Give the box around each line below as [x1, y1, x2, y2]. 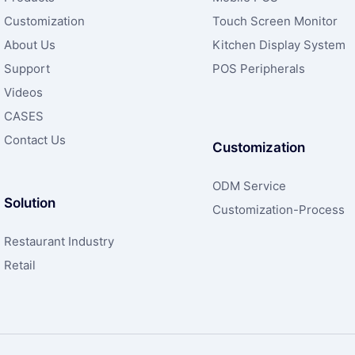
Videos [4, 85, 43, 101]
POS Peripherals [212, 61, 305, 77]
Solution [4, 194, 55, 211]
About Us [4, 37, 55, 53]
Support [4, 61, 50, 77]
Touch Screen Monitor [212, 13, 338, 29]
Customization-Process [212, 201, 345, 217]
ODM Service [212, 177, 286, 193]
